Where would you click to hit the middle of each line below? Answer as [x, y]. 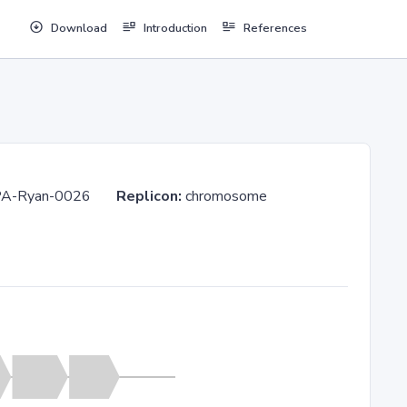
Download [79, 29]
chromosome [226, 196]
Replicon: [151, 196]
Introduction [175, 29]
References [275, 29]
